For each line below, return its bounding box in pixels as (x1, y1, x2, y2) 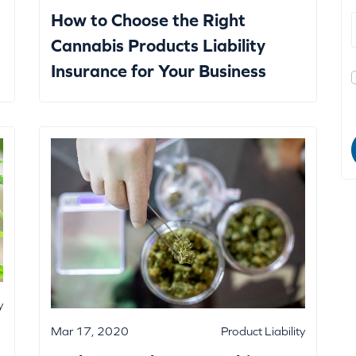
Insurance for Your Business (51, 61, 266, 82)
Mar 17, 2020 (51, 323, 129, 338)
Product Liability (221, 323, 305, 338)
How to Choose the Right (51, 10, 246, 31)
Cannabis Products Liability (51, 36, 265, 56)
